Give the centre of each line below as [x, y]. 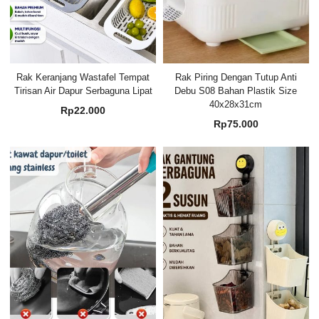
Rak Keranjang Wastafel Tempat [83, 77]
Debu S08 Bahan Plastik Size [236, 90]
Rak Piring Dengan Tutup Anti [236, 77]
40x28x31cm [236, 104]
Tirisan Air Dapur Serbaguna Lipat [83, 90]
